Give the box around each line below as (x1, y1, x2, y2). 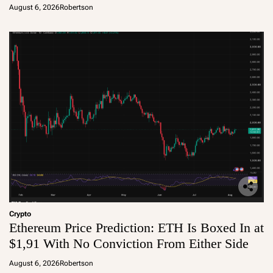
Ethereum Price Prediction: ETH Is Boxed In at (9, 219, 264, 235)
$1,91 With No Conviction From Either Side (9, 235, 249, 251)
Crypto (9, 209, 31, 218)
